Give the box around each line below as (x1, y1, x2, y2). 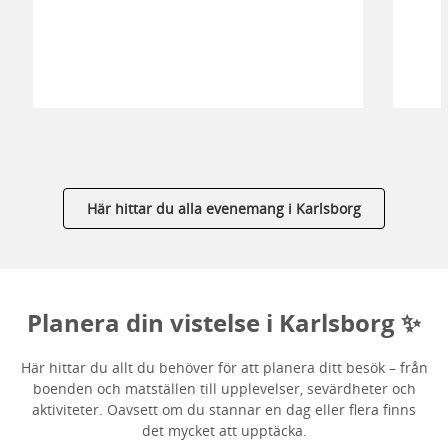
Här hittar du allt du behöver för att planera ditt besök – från (20, 357, 428, 377)
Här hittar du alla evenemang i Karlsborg (87, 198, 361, 218)
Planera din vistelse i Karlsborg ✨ (27, 305, 421, 339)
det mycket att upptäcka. (141, 420, 307, 440)
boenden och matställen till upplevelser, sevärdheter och (32, 378, 416, 398)
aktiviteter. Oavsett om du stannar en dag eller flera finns (32, 399, 416, 419)
